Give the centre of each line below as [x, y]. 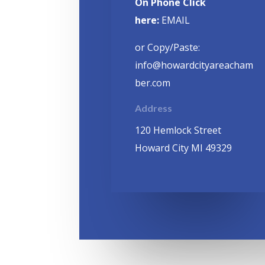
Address [154, 108]
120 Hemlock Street [178, 130]
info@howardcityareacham [194, 65]
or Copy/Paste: [168, 48]
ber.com [153, 83]
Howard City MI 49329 [184, 148]
